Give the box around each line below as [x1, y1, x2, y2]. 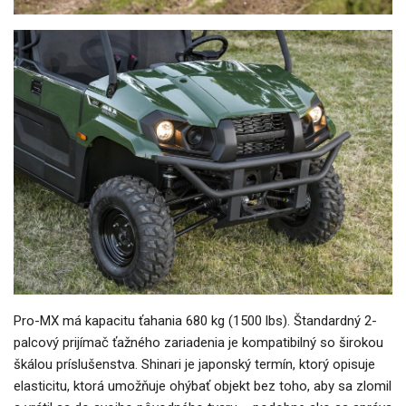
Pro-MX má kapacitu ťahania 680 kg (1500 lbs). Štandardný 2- [14, 312, 377, 329]
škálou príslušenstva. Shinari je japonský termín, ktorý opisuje [14, 355, 375, 372]
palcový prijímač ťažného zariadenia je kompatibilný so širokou [14, 333, 383, 351]
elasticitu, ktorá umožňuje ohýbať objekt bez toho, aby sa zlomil [14, 377, 391, 394]
